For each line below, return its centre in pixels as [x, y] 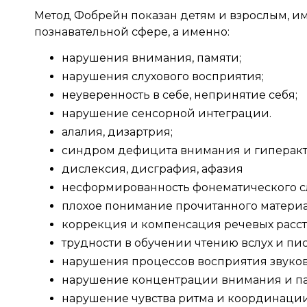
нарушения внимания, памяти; [151, 58]
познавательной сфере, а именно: [132, 32]
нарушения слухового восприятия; [163, 77]
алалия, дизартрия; [117, 132]
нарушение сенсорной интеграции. [167, 114]
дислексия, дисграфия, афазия [152, 169]
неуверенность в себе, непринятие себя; [180, 95]
